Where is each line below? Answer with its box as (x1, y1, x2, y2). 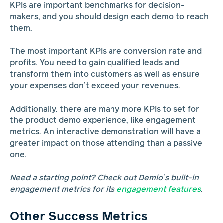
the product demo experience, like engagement (9, 116, 196, 124)
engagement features (116, 186, 201, 194)
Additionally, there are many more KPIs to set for (9, 105, 199, 113)
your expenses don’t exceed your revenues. (9, 82, 180, 90)
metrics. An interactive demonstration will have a (9, 128, 201, 136)
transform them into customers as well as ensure (9, 71, 200, 79)
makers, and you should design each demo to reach (9, 13, 209, 21)
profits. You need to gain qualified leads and (9, 59, 179, 67)
